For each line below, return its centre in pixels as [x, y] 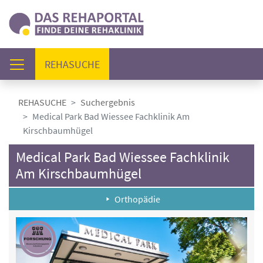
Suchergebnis [108, 102]
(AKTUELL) [122, 63]
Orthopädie [137, 199]
